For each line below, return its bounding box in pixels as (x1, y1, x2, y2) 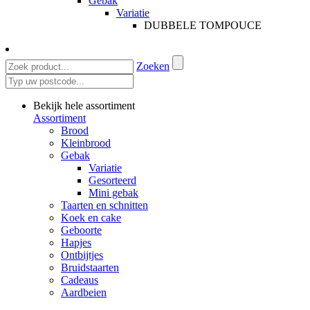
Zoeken (136, 60, 170, 72)
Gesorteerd (89, 174, 136, 186)
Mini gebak (89, 186, 138, 199)
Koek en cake (61, 211, 121, 224)
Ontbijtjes (61, 248, 103, 261)
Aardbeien (61, 286, 107, 298)
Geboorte (61, 224, 102, 236)
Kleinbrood (61, 136, 111, 149)
